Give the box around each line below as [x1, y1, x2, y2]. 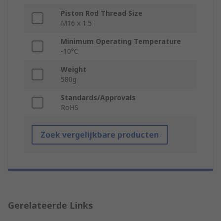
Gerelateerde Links [8, 199, 93, 212]
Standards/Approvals [61, 93, 136, 103]
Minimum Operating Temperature [61, 37, 181, 46]
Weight [61, 65, 86, 74]
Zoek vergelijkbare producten [40, 129, 159, 141]
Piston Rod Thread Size [61, 8, 143, 18]
